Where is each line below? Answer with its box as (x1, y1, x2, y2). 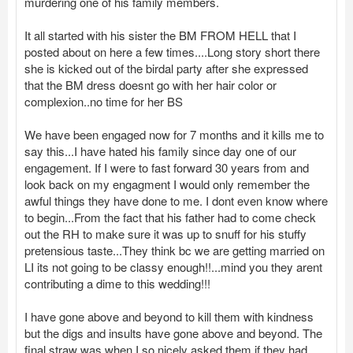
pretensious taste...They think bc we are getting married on (24, 242, 325, 258)
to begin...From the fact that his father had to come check (24, 209, 316, 225)
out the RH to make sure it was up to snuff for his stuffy (24, 225, 307, 242)
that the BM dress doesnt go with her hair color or (24, 76, 277, 93)
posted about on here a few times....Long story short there (24, 43, 320, 60)
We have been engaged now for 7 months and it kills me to (24, 126, 324, 143)
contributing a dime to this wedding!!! (24, 275, 210, 292)
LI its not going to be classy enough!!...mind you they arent (24, 258, 322, 275)
